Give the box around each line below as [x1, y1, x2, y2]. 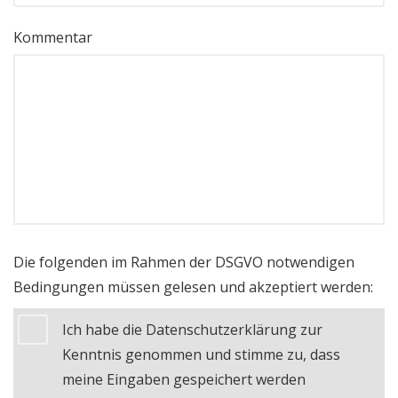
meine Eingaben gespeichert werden [62, 370, 306, 390]
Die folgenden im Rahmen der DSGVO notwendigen [13, 252, 354, 273]
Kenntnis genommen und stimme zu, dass [62, 345, 340, 365]
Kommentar [13, 28, 92, 48]
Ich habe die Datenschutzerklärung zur [62, 320, 322, 340]
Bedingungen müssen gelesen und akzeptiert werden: [13, 277, 373, 298]
